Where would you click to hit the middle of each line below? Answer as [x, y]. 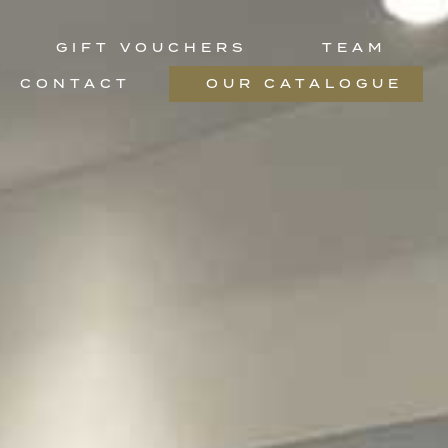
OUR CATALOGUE [304, 83]
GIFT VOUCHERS [151, 47]
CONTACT [75, 83]
